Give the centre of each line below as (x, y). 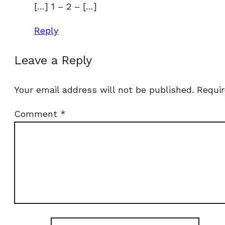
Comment (37, 114)
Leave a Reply (53, 60)
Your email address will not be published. (104, 90)
